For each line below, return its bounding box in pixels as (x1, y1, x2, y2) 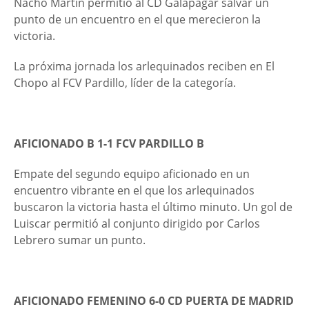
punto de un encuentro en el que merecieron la (14, 12, 261, 27)
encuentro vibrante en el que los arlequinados (14, 183, 255, 198)
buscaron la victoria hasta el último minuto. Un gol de (14, 199, 292, 215)
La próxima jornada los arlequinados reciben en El (14, 59, 275, 74)
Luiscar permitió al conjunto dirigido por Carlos (14, 216, 260, 231)
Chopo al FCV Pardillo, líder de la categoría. (14, 75, 236, 90)
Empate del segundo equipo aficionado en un (14, 166, 250, 181)
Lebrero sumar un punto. (14, 232, 148, 248)
